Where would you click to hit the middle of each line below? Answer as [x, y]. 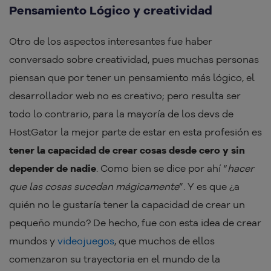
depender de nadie [53, 168]
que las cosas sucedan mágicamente [94, 187]
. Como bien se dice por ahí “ [162, 168]
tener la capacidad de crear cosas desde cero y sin [127, 150]
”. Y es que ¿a [209, 187]
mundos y [33, 241]
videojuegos [86, 241]
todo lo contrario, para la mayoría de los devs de [121, 114]
